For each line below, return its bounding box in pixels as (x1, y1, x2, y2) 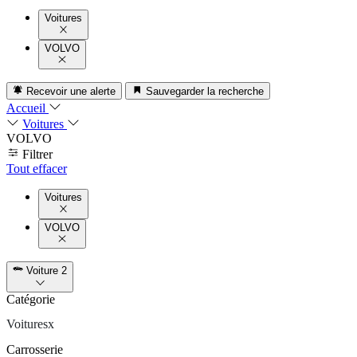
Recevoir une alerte (26, 85, 116, 98)
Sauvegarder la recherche (145, 85, 264, 98)
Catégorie (6, 292, 55, 306)
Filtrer (22, 147, 53, 162)
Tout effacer (6, 162, 67, 176)
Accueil (6, 101, 45, 116)
